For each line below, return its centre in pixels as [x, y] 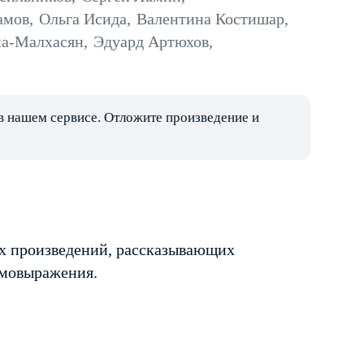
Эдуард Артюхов [151, 41]
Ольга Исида [83, 19]
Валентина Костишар [210, 19]
